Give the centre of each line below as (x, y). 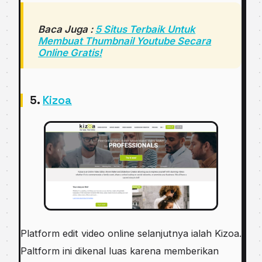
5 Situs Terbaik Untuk (146, 30)
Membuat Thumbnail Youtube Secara (125, 41)
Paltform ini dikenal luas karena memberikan (120, 251)
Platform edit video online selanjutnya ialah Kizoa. (131, 233)
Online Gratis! (70, 53)
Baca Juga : (67, 30)
